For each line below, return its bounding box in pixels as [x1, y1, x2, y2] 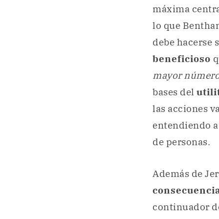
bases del [153, 86, 197, 98]
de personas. [153, 136, 210, 148]
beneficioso [153, 53, 211, 65]
